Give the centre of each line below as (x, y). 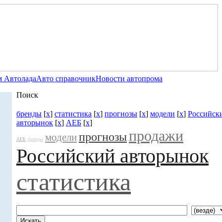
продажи (156, 136)
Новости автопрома (129, 79)
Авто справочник (66, 79)
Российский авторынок (112, 156)
